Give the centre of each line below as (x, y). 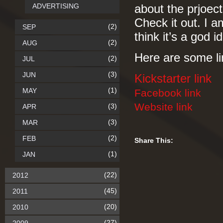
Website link (164, 107)
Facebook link (168, 93)
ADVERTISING (56, 6)
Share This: (154, 140)
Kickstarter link (173, 79)
